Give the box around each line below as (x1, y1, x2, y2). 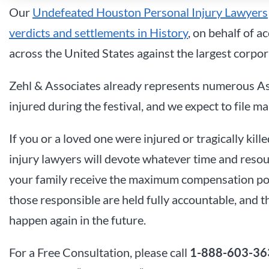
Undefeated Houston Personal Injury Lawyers (32, 5, 268, 20)
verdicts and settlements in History (9, 25, 188, 40)
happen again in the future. (9, 213, 146, 228)
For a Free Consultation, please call (9, 245, 190, 260)
